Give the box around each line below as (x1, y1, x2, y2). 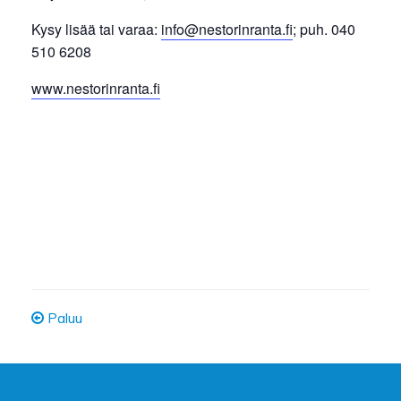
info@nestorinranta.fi (161, 18, 293, 39)
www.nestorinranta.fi (31, 77, 160, 98)
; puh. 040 (293, 18, 355, 39)
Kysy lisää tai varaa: (31, 18, 161, 39)
